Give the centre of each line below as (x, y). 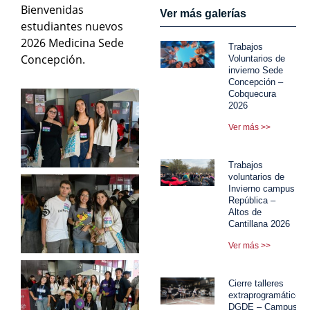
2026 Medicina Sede (72, 43)
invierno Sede (256, 70)
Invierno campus (262, 188)
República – (252, 200)
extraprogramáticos (267, 295)
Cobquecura (253, 93)
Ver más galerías (203, 13)
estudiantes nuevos (72, 26)
